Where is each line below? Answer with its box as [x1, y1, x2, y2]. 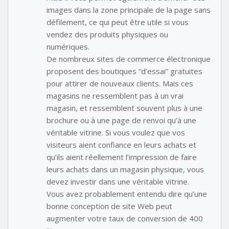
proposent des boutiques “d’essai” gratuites [47, 65, 202, 76]
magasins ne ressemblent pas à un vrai [47, 90, 184, 101]
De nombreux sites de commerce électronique [47, 53, 211, 64]
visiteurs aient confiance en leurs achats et [47, 139, 196, 150]
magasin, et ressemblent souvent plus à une [47, 102, 202, 113]
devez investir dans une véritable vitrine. [47, 176, 189, 187]
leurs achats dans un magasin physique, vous [47, 164, 204, 174]
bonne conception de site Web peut [47, 200, 172, 211]
